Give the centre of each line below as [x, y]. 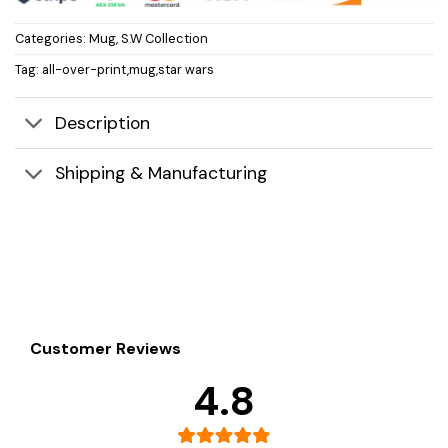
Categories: [52, 38]
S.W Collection [164, 38]
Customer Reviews [105, 349]
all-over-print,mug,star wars [128, 69]
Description [103, 123]
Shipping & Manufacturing [161, 173]
